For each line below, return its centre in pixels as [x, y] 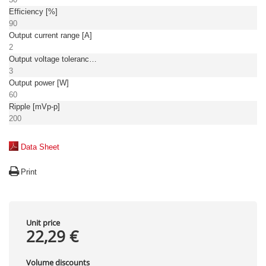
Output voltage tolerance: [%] [93, 59]
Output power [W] [39, 83]
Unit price [43, 223]
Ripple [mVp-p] [34, 107]
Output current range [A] [50, 35]
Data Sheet [40, 147]
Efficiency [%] [33, 12]
